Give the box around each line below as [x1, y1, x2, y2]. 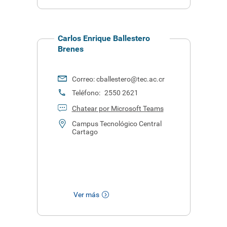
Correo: [71, 75, 96, 83]
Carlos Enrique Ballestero [57, 33, 150, 43]
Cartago [71, 128, 98, 136]
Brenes [57, 44, 84, 54]
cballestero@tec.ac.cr [96, 75, 165, 83]
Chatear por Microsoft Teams [71, 104, 164, 112]
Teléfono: [71, 89, 102, 97]
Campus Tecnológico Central [71, 120, 162, 128]
